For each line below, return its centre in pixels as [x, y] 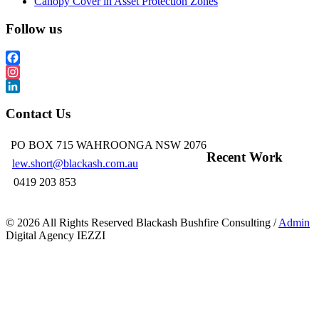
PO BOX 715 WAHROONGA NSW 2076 [109, 145]
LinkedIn [26, 100]
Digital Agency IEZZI [56, 236]
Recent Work [245, 157]
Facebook [28, 71]
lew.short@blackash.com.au [75, 164]
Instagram [28, 85]
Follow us [34, 28]
